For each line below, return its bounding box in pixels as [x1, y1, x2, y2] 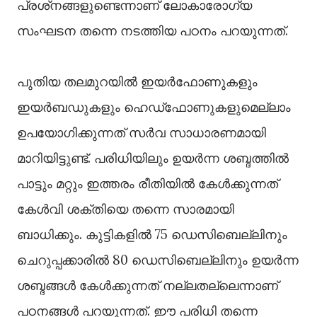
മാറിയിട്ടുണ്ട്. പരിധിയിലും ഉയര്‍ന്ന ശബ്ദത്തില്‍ [17, 150, 289, 166]
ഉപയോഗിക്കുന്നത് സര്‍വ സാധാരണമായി [17, 125, 266, 141]
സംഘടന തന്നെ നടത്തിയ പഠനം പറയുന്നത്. [17, 23, 292, 39]
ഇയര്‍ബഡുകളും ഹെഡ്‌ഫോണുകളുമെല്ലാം [17, 99, 291, 115]
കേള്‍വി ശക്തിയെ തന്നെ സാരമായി [17, 201, 234, 217]
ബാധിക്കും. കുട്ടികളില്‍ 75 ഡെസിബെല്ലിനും [17, 226, 287, 243]
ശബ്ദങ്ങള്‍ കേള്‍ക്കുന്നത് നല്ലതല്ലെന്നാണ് [17, 277, 278, 294]
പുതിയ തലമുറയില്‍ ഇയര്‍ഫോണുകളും [17, 74, 258, 90]
